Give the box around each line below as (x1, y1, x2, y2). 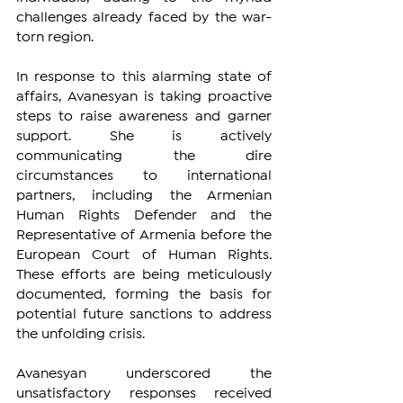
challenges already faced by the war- (16, 12, 272, 24)
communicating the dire (16, 150, 272, 163)
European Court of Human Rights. (16, 249, 272, 262)
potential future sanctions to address (16, 309, 272, 321)
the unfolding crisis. (16, 328, 145, 341)
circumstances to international (16, 170, 272, 183)
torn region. (16, 31, 94, 44)
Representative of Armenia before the (16, 229, 272, 242)
